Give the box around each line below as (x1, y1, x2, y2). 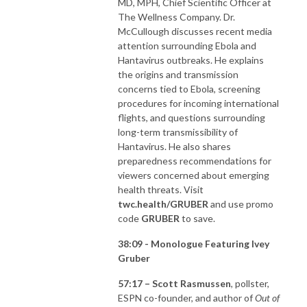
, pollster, (231, 277, 269, 289)
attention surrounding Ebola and (118, 39, 256, 51)
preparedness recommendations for (118, 154, 271, 167)
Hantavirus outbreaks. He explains (118, 53, 264, 66)
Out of (255, 291, 280, 304)
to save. (180, 212, 215, 224)
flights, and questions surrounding (118, 111, 265, 123)
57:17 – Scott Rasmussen (118, 277, 231, 289)
